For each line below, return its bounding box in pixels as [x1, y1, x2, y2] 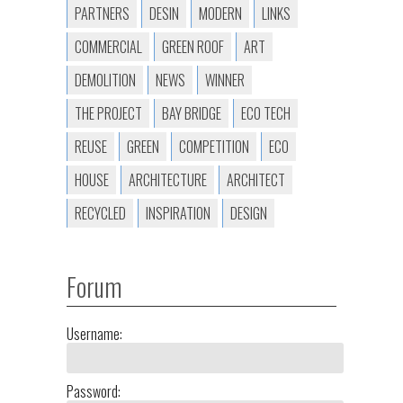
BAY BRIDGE [162, 103, 221, 124]
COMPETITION [179, 136, 249, 157]
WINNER [205, 69, 245, 91]
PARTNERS [75, 3, 130, 24]
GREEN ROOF [162, 36, 224, 58]
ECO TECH [241, 103, 291, 124]
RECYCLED [75, 202, 126, 224]
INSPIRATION [146, 202, 210, 224]
